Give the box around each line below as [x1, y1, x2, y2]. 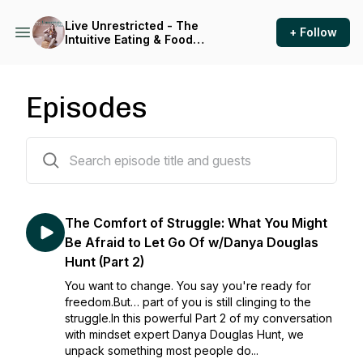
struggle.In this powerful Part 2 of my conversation [65, 311, 332, 325]
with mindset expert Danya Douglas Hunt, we [65, 327, 304, 341]
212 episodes [25, 140, 96, 154]
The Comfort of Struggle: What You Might [65, 215, 327, 231]
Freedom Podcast [65, 46, 165, 60]
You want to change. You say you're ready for [65, 279, 311, 293]
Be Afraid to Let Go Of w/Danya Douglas [65, 234, 318, 250]
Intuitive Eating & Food [65, 32, 193, 46]
